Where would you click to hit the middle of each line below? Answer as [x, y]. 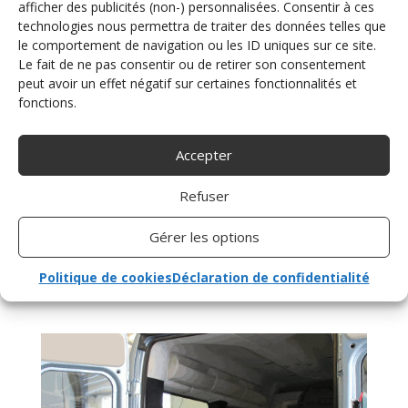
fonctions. [47, 102]
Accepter [204, 155]
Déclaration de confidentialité [270, 277]
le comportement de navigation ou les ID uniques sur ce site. [197, 45]
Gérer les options [204, 237]
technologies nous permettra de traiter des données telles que [202, 25]
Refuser [204, 196]
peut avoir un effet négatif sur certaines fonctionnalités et [188, 83]
